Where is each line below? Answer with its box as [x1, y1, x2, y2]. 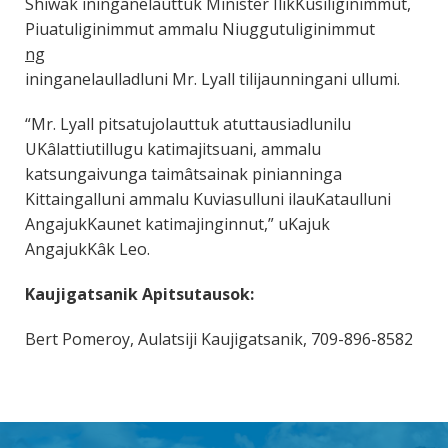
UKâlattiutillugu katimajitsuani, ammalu [25, 138, 321, 161]
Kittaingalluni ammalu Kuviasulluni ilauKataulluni [25, 188, 391, 211]
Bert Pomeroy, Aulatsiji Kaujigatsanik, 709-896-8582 [25, 328, 413, 351]
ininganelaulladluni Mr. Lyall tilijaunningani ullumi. [25, 68, 400, 91]
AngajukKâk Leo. [25, 238, 150, 261]
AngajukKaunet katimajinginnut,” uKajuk [25, 213, 330, 236]
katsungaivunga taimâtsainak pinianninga [25, 163, 342, 186]
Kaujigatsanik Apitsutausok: [25, 283, 254, 306]
